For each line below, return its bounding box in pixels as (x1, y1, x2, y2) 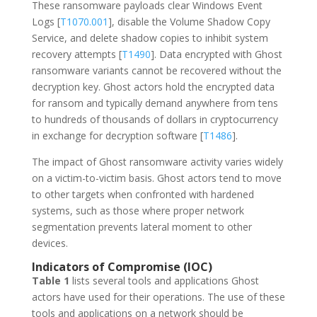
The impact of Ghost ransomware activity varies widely (31, 155, 283, 168)
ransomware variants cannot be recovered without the (31, 64, 282, 77)
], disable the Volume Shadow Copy (108, 15, 270, 28)
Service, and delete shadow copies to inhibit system (31, 31, 268, 45)
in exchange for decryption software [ (31, 129, 203, 142)
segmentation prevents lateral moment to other (31, 220, 252, 234)
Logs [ (31, 15, 60, 28)
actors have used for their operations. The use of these (31, 290, 285, 304)
